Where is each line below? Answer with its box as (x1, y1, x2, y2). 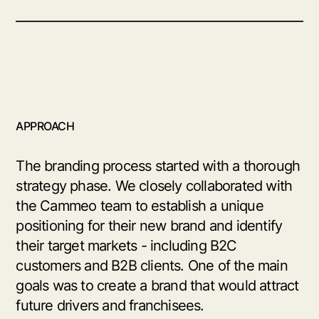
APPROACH (16, 119, 75, 134)
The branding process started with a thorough (16, 157, 300, 175)
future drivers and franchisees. (16, 297, 204, 315)
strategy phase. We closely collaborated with (16, 177, 293, 195)
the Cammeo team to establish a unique (16, 197, 263, 215)
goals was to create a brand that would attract (16, 277, 299, 295)
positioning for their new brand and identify (16, 217, 283, 235)
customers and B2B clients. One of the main (16, 257, 288, 275)
